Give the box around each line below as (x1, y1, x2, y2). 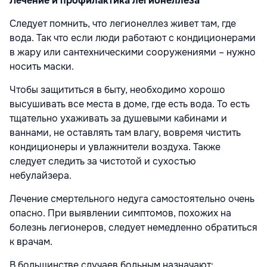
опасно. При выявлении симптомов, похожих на (10, 206, 231, 219)
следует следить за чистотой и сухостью (10, 154, 196, 167)
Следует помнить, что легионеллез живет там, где (10, 17, 236, 30)
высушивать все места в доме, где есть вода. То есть (10, 97, 250, 110)
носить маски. (10, 60, 74, 73)
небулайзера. (10, 169, 72, 182)
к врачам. (10, 235, 52, 248)
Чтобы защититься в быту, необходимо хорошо (10, 83, 225, 96)
